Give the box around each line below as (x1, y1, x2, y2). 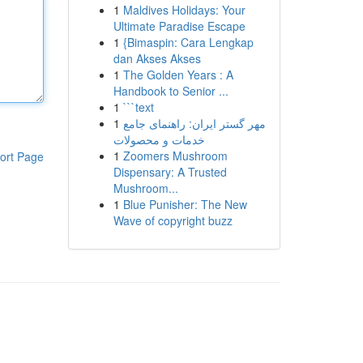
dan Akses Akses (113, 50, 201, 66)
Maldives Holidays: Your (122, 2, 246, 18)
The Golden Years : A (122, 66, 233, 83)
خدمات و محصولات (113, 131, 205, 147)
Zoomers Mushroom (122, 147, 228, 164)
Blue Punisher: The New (122, 196, 247, 212)
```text (122, 99, 154, 115)
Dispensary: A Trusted (113, 164, 227, 180)
